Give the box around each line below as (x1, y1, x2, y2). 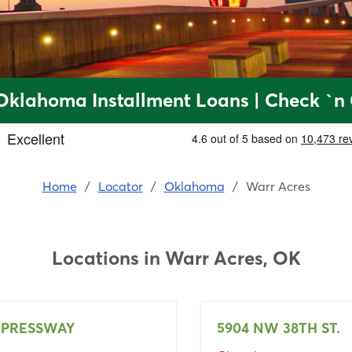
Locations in (51, 247, 165, 269)
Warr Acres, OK (164, 247, 301, 269)
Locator (97, 178, 143, 194)
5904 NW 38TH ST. (217, 319, 340, 337)
